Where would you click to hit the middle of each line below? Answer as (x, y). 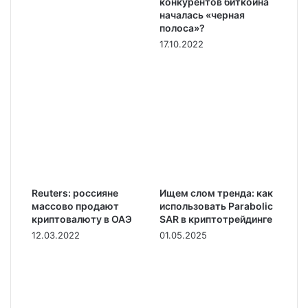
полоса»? (182, 28)
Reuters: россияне (75, 193)
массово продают (75, 206)
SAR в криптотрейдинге (216, 219)
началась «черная (202, 15)
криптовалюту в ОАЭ (82, 219)
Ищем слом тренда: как (216, 193)
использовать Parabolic (216, 206)
